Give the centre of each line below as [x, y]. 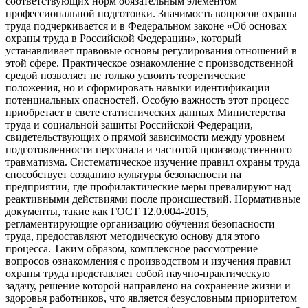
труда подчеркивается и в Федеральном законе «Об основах [146, 25]
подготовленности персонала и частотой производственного [149, 149]
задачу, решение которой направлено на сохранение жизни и [148, 285]
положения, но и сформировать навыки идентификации [138, 87]
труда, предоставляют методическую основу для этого [133, 236]
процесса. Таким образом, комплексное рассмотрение [132, 248]
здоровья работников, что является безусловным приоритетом [151, 298]
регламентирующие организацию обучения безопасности [140, 223]
